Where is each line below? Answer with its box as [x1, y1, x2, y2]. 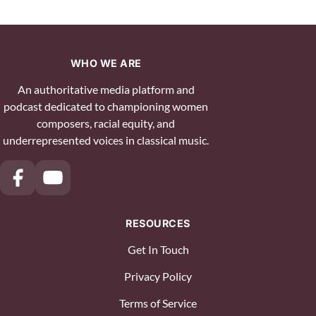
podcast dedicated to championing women [4, 99, 208, 114]
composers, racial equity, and [37, 116, 175, 130]
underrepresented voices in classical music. [3, 133, 209, 147]
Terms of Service [119, 296, 197, 310]
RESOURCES [126, 217, 190, 230]
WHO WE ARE [70, 57, 142, 70]
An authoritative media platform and [17, 83, 195, 97]
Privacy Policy [124, 269, 192, 284]
